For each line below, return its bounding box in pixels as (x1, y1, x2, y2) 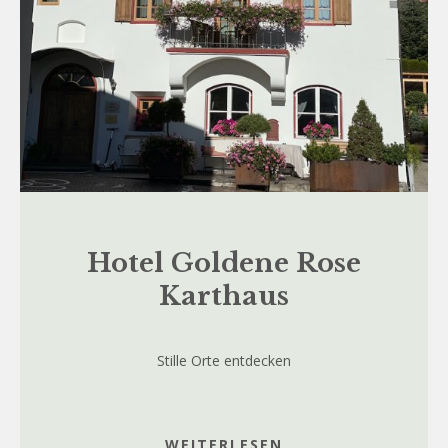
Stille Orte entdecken (157, 350, 291, 370)
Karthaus (159, 279, 289, 312)
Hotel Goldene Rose (87, 246, 361, 279)
